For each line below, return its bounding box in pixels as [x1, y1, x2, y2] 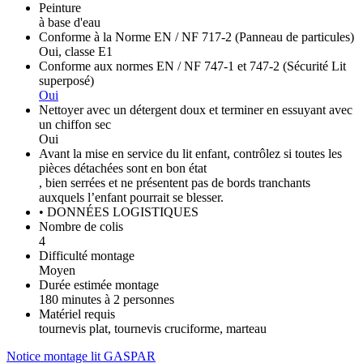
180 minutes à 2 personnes [39, 292, 174, 306]
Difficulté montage [39, 248, 135, 263]
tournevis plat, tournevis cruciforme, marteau [39, 321, 267, 335]
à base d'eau [39, 15, 100, 29]
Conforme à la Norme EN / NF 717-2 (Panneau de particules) [39, 29, 354, 44]
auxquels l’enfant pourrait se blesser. [39, 190, 224, 204]
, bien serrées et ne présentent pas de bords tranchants [39, 175, 310, 190]
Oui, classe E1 [39, 44, 113, 58]
